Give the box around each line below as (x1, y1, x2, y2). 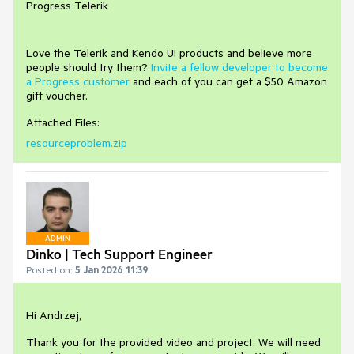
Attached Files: (26, 115, 100, 130)
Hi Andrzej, (26, 307, 81, 322)
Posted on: (26, 262, 72, 276)
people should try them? (26, 60, 151, 75)
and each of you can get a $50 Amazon (130, 74, 327, 89)
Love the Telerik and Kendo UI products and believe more (26, 46, 312, 61)
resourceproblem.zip (26, 136, 127, 151)
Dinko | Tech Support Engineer (26, 244, 213, 262)
